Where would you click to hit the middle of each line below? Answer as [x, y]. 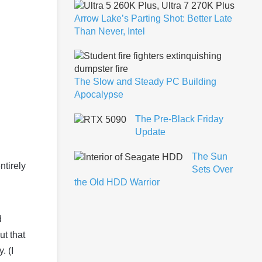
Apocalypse [99, 94]
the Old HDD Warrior [117, 182]
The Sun [210, 156]
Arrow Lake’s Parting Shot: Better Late [153, 18]
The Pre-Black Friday [179, 119]
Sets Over [212, 169]
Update [150, 132]
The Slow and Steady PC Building [145, 81]
